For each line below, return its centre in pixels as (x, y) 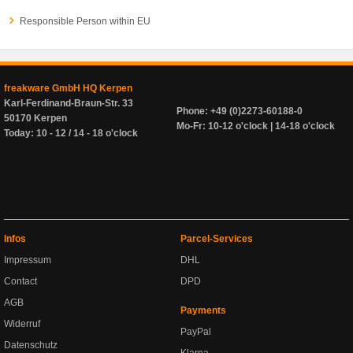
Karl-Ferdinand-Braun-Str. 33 (69, 103)
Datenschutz (31, 345)
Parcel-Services (217, 239)
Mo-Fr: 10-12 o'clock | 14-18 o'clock (256, 126)
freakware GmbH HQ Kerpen (68, 88)
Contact (20, 281)
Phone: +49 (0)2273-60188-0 (240, 111)
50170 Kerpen (35, 118)
